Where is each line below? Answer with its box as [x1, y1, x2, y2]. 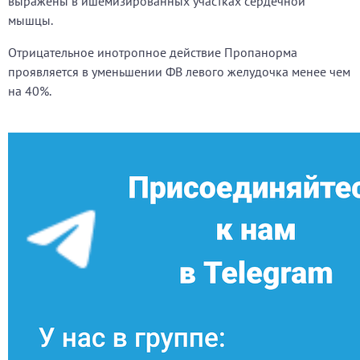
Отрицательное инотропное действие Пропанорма [8, 44, 297, 60]
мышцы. [8, 12, 53, 28]
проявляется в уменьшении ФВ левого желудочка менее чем [8, 63, 350, 80]
